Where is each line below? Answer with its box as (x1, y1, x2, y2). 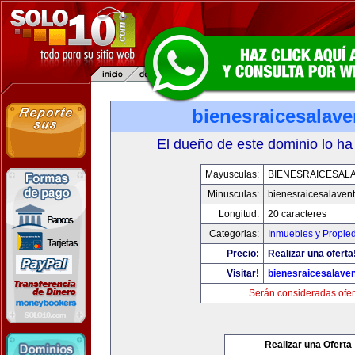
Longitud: (219, 208, 259, 219)
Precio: (227, 248, 259, 259)
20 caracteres (268, 208, 326, 219)
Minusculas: (208, 189, 259, 200)
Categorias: (209, 228, 259, 239)
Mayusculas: (205, 169, 259, 180)
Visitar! (227, 268, 259, 279)
